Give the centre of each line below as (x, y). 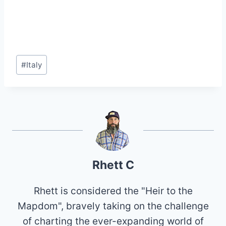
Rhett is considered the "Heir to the (113, 191)
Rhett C (113, 165)
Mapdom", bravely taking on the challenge (113, 206)
